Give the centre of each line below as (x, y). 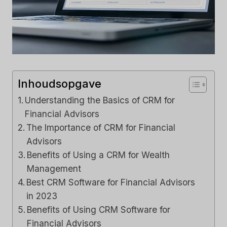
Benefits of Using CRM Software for (99, 209)
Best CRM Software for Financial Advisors (111, 182)
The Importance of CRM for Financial (101, 127)
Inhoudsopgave (60, 83)
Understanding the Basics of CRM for (100, 100)
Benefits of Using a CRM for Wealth (99, 155)
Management (54, 168)
